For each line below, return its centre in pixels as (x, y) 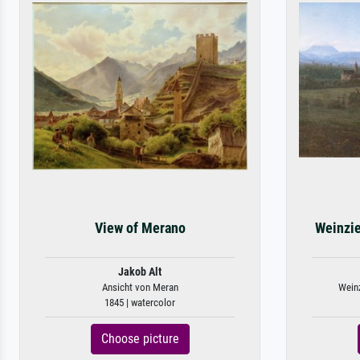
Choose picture (140, 339)
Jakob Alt (140, 272)
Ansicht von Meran (140, 287)
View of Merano (140, 228)
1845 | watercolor (140, 303)
